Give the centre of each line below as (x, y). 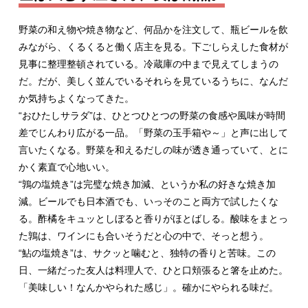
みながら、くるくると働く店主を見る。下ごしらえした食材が (153, 47)
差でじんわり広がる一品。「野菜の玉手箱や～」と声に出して (153, 133)
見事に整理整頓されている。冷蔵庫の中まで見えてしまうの (148, 64)
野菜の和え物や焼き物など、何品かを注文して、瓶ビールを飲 (153, 30)
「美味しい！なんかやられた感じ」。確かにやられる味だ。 (148, 288)
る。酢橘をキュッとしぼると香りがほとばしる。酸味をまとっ (153, 219)
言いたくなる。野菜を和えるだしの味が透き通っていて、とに (153, 150)
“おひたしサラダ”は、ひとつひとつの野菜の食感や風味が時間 (152, 116)
